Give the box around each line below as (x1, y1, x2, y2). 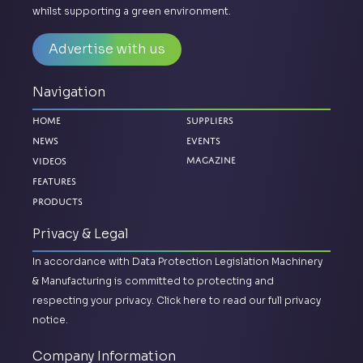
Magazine (186, 156, 236, 168)
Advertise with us (49, 41, 165, 58)
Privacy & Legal (32, 225, 129, 243)
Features (32, 176, 76, 187)
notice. (32, 314, 68, 327)
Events (186, 135, 220, 147)
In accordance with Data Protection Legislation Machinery (32, 255, 322, 268)
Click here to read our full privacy (156, 294, 321, 307)
